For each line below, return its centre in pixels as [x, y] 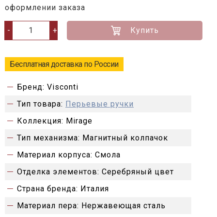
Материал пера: [48, 205]
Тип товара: [40, 104]
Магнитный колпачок [125, 138]
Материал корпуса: [55, 155]
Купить [144, 30]
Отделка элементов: [58, 171]
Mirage [79, 121]
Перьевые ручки [100, 104]
